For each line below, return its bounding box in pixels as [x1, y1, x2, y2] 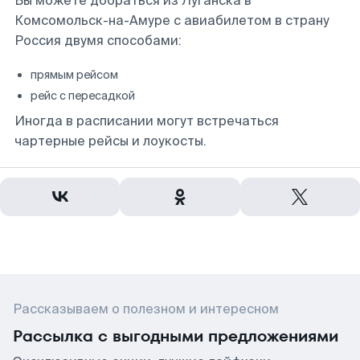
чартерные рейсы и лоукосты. [14, 133, 207, 149]
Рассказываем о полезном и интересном [13, 301, 279, 317]
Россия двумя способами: [14, 32, 182, 49]
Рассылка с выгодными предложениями [13, 325, 338, 347]
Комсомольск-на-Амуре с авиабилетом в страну [14, 12, 329, 29]
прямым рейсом [31, 67, 118, 82]
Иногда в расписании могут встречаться [14, 112, 279, 129]
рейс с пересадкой [31, 88, 135, 103]
